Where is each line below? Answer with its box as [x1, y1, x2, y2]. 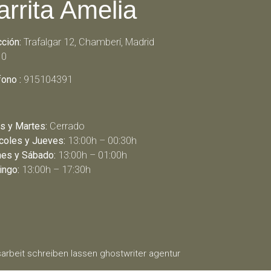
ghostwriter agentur [100, 248, 180, 260]
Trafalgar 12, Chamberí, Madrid [21, 36, 154, 48]
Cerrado [47, 120, 85, 132]
